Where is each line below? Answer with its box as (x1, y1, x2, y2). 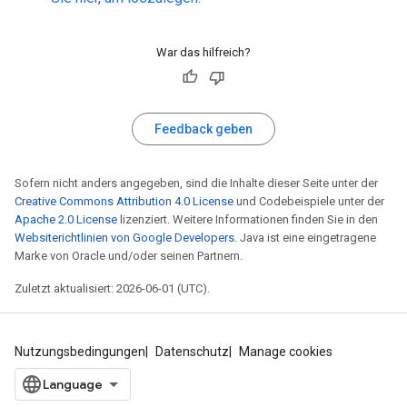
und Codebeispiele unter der (233, 194, 384, 208)
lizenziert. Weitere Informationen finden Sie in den (117, 212, 378, 226)
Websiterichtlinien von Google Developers (15, 230, 234, 244)
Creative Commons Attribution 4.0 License (15, 194, 233, 208)
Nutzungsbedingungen (15, 344, 145, 359)
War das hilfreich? (156, 45, 251, 59)
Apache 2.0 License (15, 212, 117, 226)
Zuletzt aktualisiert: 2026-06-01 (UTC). (15, 281, 210, 295)
